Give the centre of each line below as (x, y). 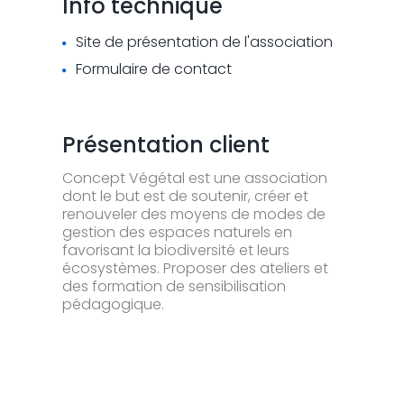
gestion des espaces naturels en (177, 233)
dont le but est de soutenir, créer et (185, 197)
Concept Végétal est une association (195, 179)
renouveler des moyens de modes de (194, 215)
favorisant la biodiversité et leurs (176, 251)
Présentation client (166, 145)
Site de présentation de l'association (202, 42)
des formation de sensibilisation (174, 287)
